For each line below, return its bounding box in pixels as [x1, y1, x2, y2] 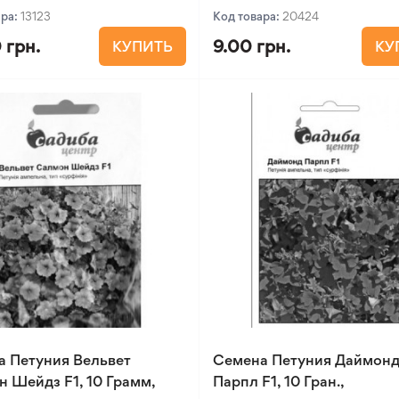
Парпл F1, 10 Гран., [213, 372, 346, 390]
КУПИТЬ [112, 37, 174, 55]
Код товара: [213, 9, 283, 23]
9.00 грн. [213, 36, 291, 57]
